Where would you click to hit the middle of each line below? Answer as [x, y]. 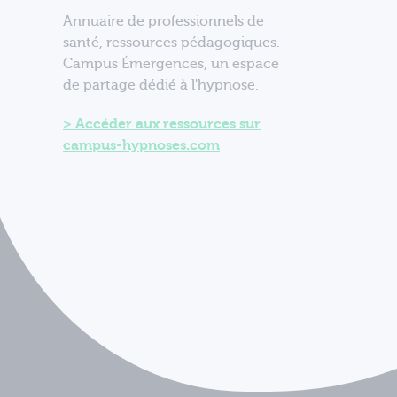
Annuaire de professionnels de [163, 21]
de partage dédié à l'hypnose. [161, 85]
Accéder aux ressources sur [168, 124]
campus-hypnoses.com [141, 145]
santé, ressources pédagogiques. [171, 43]
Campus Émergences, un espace [171, 64]
